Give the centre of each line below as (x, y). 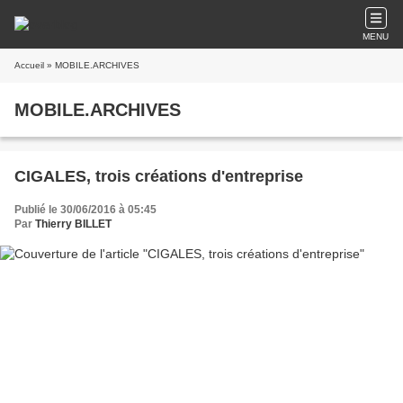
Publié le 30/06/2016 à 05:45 (85, 210)
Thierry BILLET (73, 224)
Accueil (29, 65)
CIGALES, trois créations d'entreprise (159, 176)
